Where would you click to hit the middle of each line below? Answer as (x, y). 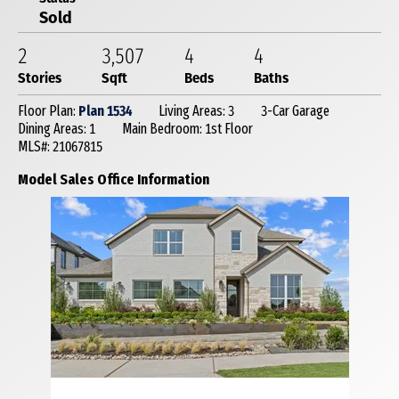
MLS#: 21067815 (60, 147)
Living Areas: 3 (196, 111)
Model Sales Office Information (114, 179)
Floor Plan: (48, 111)
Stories (40, 77)
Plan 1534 (105, 111)
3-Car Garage (295, 111)
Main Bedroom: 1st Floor (187, 129)
